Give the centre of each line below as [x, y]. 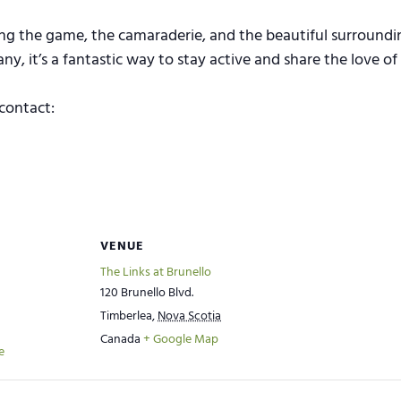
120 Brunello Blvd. [147, 293]
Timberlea [126, 316]
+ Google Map [181, 340]
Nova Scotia [189, 316]
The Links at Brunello [156, 273]
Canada [120, 340]
